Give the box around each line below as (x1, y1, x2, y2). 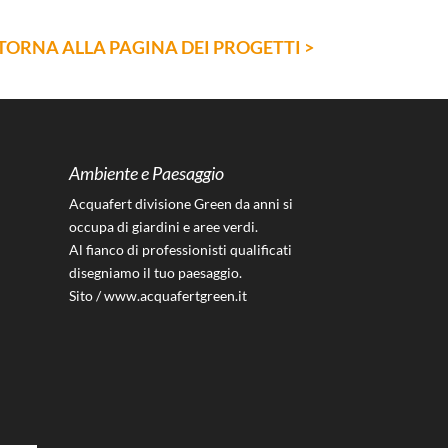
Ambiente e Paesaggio (68, 161, 224, 184)
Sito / (68, 286, 104, 304)
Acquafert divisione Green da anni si (68, 194, 293, 212)
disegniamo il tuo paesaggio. (68, 263, 242, 281)
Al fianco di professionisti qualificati (68, 240, 292, 258)
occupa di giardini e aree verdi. (68, 217, 258, 235)
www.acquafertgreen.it (103, 286, 247, 304)
